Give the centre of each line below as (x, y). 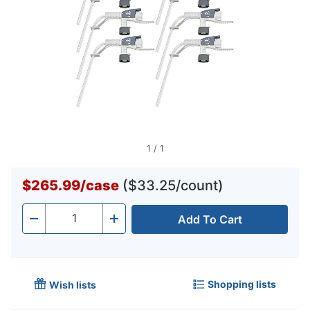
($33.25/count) (173, 186)
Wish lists (73, 285)
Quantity (67, 222)
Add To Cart (210, 220)
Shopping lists (242, 284)
